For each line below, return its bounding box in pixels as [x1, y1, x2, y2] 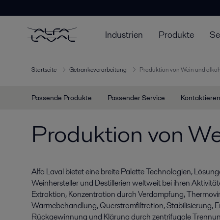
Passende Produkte [31, 93, 92, 103]
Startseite [31, 65, 56, 74]
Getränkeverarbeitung [69, 65, 127, 74]
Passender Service [108, 93, 165, 103]
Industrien [105, 28, 143, 41]
